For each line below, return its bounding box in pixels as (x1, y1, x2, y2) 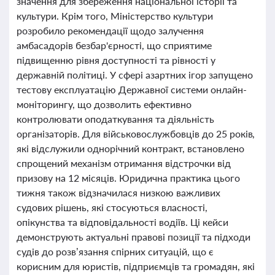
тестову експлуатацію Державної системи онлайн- (17, 83, 247, 95)
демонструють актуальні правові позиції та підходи (17, 231, 250, 242)
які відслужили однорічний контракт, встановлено (17, 142, 244, 154)
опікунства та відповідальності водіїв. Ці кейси (17, 216, 228, 228)
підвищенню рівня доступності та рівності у (17, 54, 215, 66)
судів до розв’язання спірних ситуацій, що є (17, 246, 214, 257)
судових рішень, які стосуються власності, (17, 201, 207, 213)
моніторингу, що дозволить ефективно (17, 98, 192, 110)
